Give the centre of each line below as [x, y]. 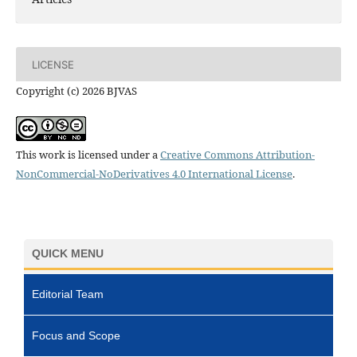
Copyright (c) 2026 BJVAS [76, 91]
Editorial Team [68, 294]
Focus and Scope [76, 336]
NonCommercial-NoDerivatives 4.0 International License [154, 174]
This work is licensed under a [88, 155]
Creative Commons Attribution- [237, 155]
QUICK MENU [68, 254]
